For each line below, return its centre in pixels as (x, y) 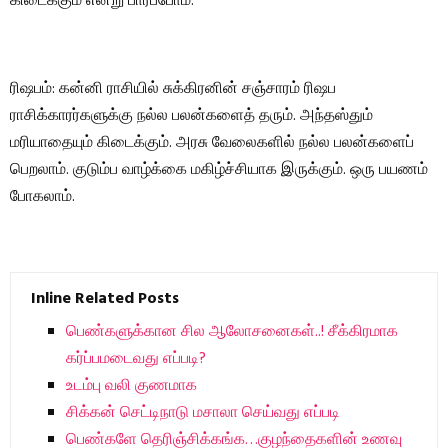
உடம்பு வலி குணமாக (131, 386)
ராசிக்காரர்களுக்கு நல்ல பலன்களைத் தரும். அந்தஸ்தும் (191, 116)
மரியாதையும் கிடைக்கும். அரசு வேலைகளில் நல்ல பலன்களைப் (212, 143)
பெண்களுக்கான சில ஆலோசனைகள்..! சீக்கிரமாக (232, 332)
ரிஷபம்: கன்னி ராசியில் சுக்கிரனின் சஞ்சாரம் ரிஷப (173, 89)
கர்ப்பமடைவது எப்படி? (136, 359)
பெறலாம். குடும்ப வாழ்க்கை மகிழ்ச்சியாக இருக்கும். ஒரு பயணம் (219, 170)
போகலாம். (42, 197)
